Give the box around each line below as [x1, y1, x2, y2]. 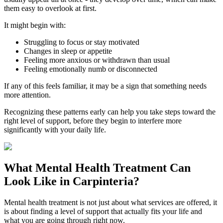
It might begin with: [4, 21, 66, 30]
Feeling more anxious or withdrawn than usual [24, 56, 170, 65]
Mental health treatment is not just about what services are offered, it [4, 198, 217, 207]
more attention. [4, 91, 51, 100]
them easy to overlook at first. [4, 4, 97, 13]
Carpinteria [73, 175, 133, 188]
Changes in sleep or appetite [24, 47, 112, 56]
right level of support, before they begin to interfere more [4, 116, 182, 125]
